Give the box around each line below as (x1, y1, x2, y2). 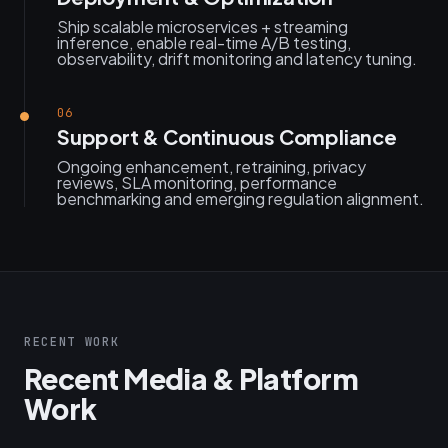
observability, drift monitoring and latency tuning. (57, 48, 417, 69)
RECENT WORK (24, 334, 120, 350)
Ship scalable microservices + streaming (57, 16, 348, 37)
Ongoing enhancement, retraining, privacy (57, 156, 366, 177)
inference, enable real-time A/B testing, (57, 32, 351, 53)
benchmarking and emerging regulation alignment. (57, 188, 424, 209)
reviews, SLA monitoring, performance (57, 172, 337, 193)
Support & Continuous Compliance (57, 124, 397, 149)
